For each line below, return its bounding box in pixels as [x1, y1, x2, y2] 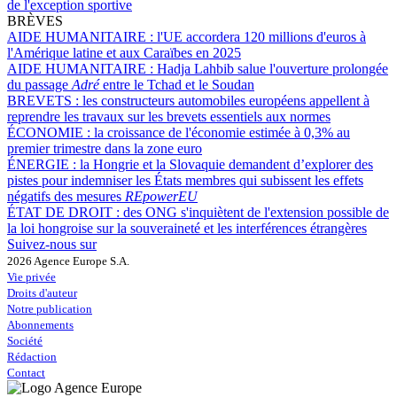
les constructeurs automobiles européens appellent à [82, 93, 370, 109]
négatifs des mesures [7, 189, 125, 205]
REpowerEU [125, 189, 198, 205]
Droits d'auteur [7, 286, 77, 300]
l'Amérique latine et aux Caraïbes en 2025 [7, 45, 241, 61]
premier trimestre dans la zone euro [7, 141, 202, 157]
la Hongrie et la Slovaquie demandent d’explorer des [80, 157, 373, 173]
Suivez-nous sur [7, 237, 97, 253]
